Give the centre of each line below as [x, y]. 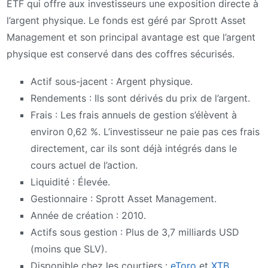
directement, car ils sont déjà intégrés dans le [134, 148]
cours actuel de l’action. [84, 165]
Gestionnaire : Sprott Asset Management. [124, 198]
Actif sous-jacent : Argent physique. [112, 81]
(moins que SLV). [69, 249]
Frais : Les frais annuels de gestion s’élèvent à [134, 115]
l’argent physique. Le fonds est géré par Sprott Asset [126, 21]
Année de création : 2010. [88, 215]
